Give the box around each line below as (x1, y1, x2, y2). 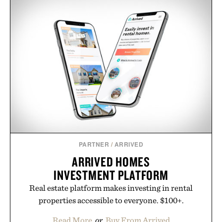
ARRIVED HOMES (72, 153, 150, 170)
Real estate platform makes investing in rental (29, 182, 193, 193)
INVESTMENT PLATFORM (54, 166, 168, 183)
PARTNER (78, 139, 110, 149)
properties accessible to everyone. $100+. (38, 195, 184, 205)
